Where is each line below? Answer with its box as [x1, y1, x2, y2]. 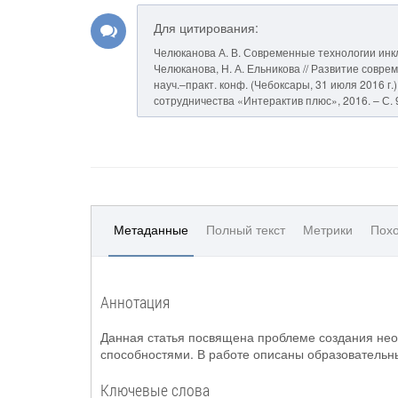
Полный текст [206, 220, 285, 238]
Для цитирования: [154, 19, 259, 36]
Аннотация [100, 291, 170, 313]
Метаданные [114, 220, 188, 238]
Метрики [303, 220, 353, 238]
